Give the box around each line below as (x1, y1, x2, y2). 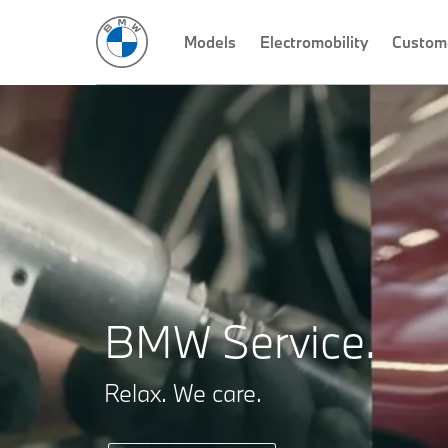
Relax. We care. (104, 377, 262, 408)
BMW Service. (104, 312, 376, 370)
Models (184, 32, 236, 52)
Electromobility (260, 32, 368, 52)
